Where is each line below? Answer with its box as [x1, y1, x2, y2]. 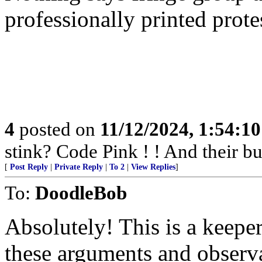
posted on [15, 118, 100, 140]
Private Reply [54, 163, 103, 171]
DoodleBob [35, 182, 127, 204]
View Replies [131, 163, 175, 171]
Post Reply [10, 163, 48, 171]
